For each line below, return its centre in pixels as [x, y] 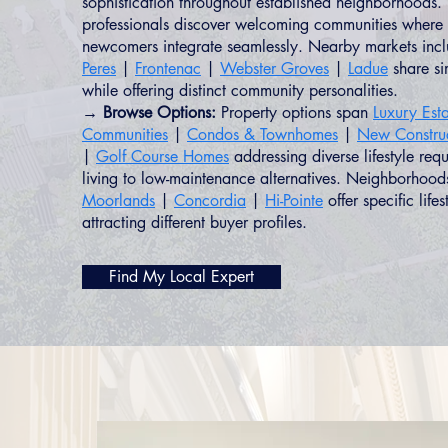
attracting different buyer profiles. [194, 222]
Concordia [210, 200]
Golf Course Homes [162, 156]
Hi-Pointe [294, 200]
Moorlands [118, 200]
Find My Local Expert [181, 276]
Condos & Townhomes [262, 134]
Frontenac [168, 68]
